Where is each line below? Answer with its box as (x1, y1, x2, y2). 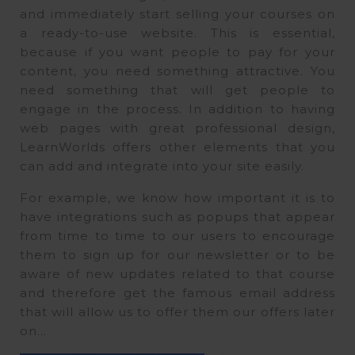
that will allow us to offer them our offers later (20, 304, 335, 320)
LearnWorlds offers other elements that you (20, 139, 335, 155)
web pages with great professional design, (20, 120, 335, 136)
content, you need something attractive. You (20, 63, 335, 79)
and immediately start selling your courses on (20, 6, 335, 22)
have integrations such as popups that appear (20, 209, 335, 225)
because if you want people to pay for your (20, 44, 335, 60)
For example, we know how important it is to (20, 190, 335, 206)
